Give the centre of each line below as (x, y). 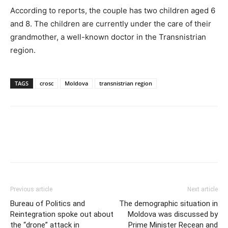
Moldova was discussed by (173, 215)
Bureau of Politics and (48, 204)
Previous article (31, 190)
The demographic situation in (168, 204)
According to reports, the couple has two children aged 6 (113, 11)
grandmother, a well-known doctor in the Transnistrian (108, 37)
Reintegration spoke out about (62, 215)
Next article (203, 190)
